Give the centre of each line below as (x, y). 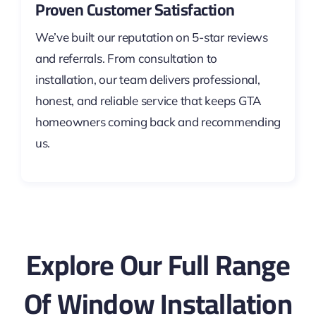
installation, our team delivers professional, (147, 79)
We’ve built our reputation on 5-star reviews (151, 37)
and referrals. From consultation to (126, 58)
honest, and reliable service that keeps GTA (148, 100)
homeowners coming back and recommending (158, 121)
